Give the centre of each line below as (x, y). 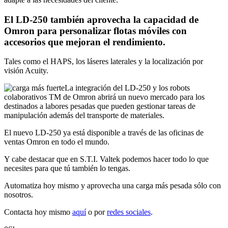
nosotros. (19, 195)
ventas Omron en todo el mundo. (57, 142)
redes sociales (129, 212)
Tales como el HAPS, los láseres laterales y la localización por (104, 62)
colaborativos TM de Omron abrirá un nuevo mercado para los (104, 97)
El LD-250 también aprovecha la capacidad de (101, 19)
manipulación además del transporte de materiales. (84, 116)
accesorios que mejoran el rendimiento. (85, 42)
